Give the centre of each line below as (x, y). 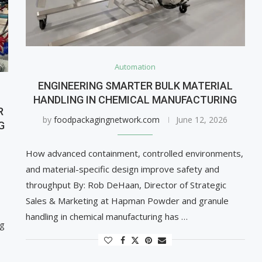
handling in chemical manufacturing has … (106, 216)
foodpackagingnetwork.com (107, 119)
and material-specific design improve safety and (122, 169)
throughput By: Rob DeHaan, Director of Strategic (126, 185)
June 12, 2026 (202, 119)
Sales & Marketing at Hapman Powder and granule (127, 200)
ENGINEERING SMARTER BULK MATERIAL (135, 85)
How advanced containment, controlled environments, (134, 153)
